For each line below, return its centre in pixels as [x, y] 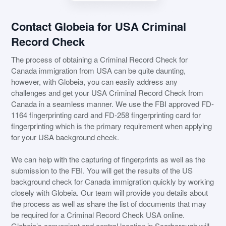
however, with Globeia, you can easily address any [95, 82]
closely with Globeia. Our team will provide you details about [110, 193]
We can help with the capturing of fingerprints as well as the [108, 159]
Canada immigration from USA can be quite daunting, [99, 71]
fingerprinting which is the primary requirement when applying [112, 126]
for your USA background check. [65, 137]
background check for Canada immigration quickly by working [113, 182]
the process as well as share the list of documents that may [109, 204]
